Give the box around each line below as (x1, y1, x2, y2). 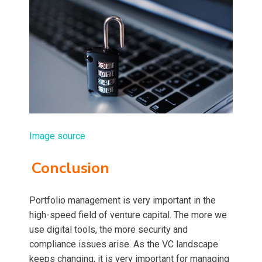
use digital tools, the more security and (29, 223, 188, 235)
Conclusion (32, 157, 109, 178)
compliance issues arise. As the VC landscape (29, 238, 218, 250)
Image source (29, 130, 85, 142)
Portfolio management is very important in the (29, 194, 216, 206)
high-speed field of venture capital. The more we (29, 209, 227, 220)
